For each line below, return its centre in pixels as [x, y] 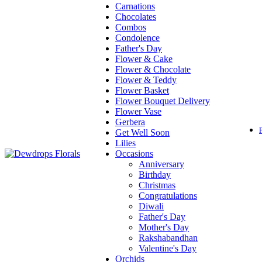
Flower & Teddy [146, 80]
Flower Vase [138, 112]
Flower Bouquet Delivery [163, 101]
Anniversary [161, 164]
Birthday [155, 175]
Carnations [135, 6]
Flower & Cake [144, 59]
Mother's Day [164, 227]
